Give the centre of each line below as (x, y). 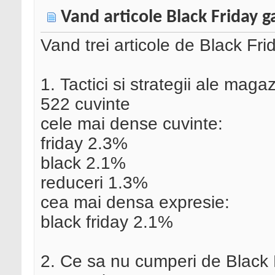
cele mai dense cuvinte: (132, 124)
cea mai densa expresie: (135, 203)
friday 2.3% (84, 144)
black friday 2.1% (107, 222)
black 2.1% (83, 163)
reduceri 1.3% (94, 183)
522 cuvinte (85, 104)
